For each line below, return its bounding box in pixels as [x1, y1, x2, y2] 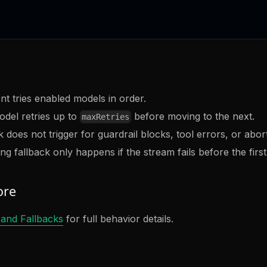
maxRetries [81, 112, 129, 122]
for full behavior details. [63, 213, 173, 225]
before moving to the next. [131, 110, 254, 122]
